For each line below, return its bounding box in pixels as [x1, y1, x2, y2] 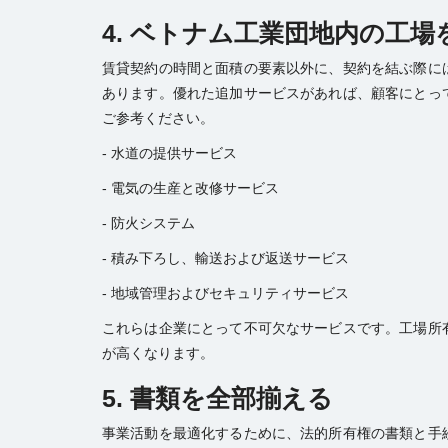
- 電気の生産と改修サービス [102, 179, 279, 196]
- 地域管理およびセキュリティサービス [102, 284, 349, 301]
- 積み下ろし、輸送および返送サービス [102, 249, 349, 266]
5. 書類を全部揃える [102, 383, 333, 412]
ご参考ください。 [102, 109, 214, 126]
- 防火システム [102, 214, 195, 231]
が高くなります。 [102, 344, 214, 361]
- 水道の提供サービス [102, 144, 237, 161]
